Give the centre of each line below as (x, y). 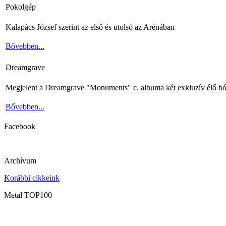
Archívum (20, 160)
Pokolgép (21, 7)
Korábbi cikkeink (32, 178)
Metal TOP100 (28, 195)
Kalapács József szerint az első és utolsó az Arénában (90, 27)
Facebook (20, 126)
